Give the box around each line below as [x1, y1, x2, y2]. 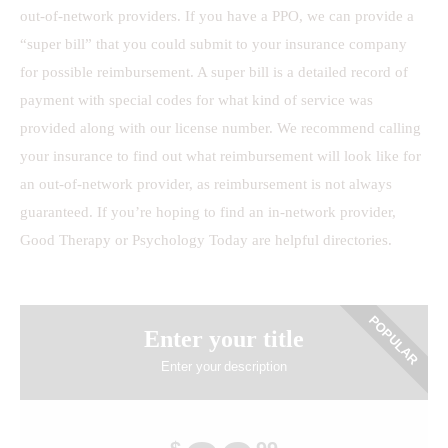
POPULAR [365, 312, 421, 368]
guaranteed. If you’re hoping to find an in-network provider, [20, 204, 396, 221]
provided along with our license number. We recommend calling [20, 120, 421, 137]
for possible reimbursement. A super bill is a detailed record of [20, 64, 408, 81]
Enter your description [160, 359, 288, 375]
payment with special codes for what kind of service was [20, 92, 373, 109]
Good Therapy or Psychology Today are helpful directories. [20, 232, 392, 249]
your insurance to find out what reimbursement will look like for [20, 148, 421, 165]
